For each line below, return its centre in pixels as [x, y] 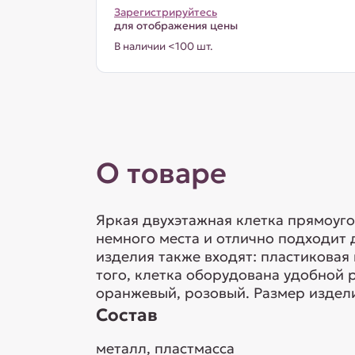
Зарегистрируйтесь [165, 12]
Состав [126, 315]
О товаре [161, 173]
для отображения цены [176, 26]
